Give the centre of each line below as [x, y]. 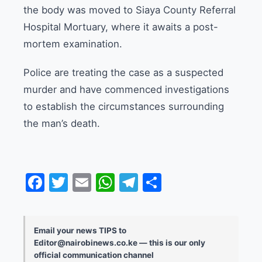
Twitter [99, 182]
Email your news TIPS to [80, 230]
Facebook [88, 182]
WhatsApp [161, 182]
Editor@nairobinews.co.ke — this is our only [120, 242]
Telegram [180, 182]
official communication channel [94, 255]
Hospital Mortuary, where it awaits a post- [121, 27]
